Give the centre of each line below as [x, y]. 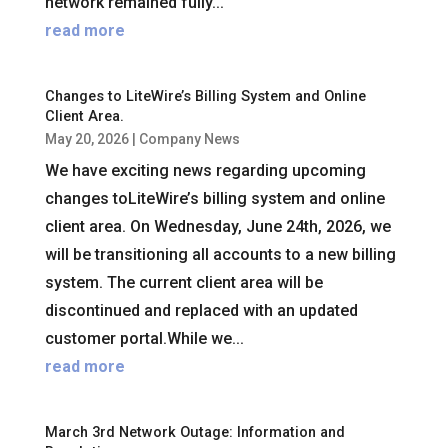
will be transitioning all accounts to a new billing [220, 255]
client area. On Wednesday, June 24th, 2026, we [217, 227]
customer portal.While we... [144, 339]
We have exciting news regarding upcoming [205, 171]
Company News [189, 139]
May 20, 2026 [86, 139]
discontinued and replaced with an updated [201, 311]
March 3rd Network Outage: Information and [194, 433]
